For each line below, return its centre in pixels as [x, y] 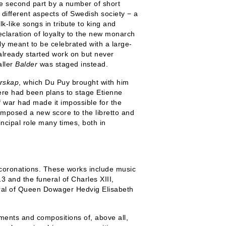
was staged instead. [73, 64]
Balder [26, 64]
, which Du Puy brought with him [74, 82]
